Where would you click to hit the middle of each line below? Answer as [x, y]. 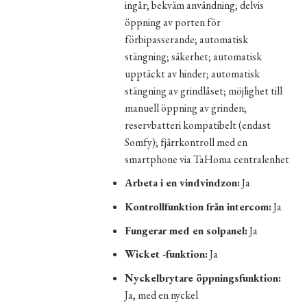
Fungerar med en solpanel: [186, 230]
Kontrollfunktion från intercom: [198, 207]
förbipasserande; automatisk [187, 39]
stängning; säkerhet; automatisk [194, 56]
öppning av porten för [173, 22]
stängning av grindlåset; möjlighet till [204, 90]
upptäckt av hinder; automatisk [193, 73]
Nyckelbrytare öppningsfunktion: [203, 278]
